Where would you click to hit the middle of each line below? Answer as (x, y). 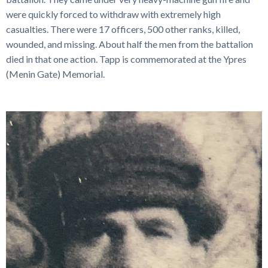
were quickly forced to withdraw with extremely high (113, 14)
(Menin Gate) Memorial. (55, 74)
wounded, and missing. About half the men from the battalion (130, 44)
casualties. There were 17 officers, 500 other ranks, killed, (123, 29)
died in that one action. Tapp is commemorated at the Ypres (126, 59)
